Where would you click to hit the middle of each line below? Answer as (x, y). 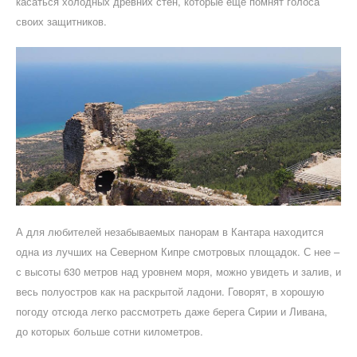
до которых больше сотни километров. (110, 331)
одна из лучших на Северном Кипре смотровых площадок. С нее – (178, 252)
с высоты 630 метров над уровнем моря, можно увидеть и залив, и (178, 272)
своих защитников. (61, 22)
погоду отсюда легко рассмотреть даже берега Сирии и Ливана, (172, 312)
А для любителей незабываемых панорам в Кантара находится (170, 232)
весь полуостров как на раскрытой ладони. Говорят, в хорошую (170, 292)
